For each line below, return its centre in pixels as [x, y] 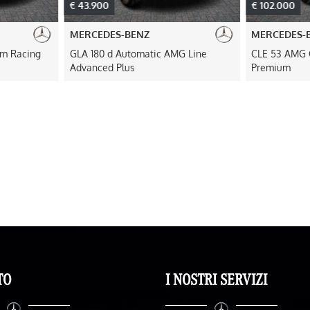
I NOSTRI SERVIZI [216, 279]
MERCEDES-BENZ [109, 34]
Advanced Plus [102, 67]
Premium [271, 67]
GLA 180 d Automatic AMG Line [138, 54]
